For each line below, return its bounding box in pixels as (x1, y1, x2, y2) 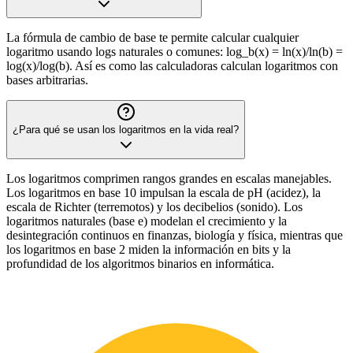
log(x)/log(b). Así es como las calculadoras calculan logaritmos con (6, 59, 338, 72)
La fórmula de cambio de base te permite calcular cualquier (6, 31, 299, 44)
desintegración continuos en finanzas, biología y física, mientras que (6, 229, 343, 242)
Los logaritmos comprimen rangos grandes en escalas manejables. (6, 172, 332, 185)
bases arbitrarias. (6, 73, 88, 87)
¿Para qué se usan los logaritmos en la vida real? (13, 124, 239, 136)
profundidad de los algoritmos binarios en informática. (6, 257, 274, 270)
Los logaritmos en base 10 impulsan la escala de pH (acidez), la (6, 186, 321, 199)
